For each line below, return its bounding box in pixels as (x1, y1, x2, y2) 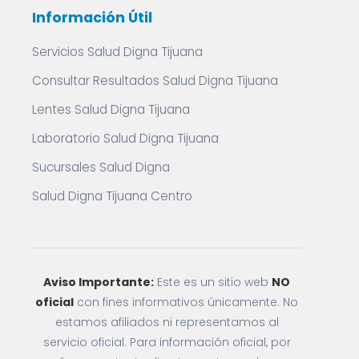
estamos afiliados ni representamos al (54, 314, 279, 330)
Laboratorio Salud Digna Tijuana (32, 130, 219, 147)
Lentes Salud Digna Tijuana (32, 101, 190, 118)
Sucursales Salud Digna (32, 159, 170, 175)
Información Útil (32, 8, 152, 27)
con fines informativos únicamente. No (74, 294, 298, 310)
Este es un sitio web (154, 274, 272, 290)
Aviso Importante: (43, 274, 154, 290)
